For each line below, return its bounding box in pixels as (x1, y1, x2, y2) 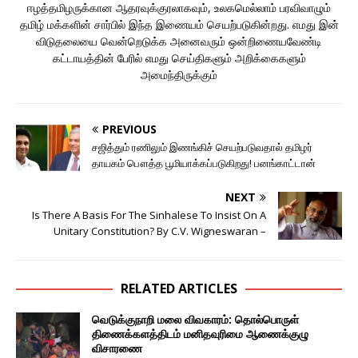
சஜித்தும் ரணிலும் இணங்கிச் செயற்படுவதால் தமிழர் (92, 139, 312, 154)
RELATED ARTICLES (121, 279, 237, 297)
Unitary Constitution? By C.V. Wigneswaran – (54, 223, 266, 238)
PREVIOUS (102, 121, 157, 137)
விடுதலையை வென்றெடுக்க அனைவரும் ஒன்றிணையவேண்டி (36, 33, 322, 49)
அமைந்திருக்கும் (141, 66, 217, 82)
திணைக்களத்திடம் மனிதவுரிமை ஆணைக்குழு (92, 325, 308, 341)
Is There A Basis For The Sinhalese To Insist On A (32, 207, 266, 222)
